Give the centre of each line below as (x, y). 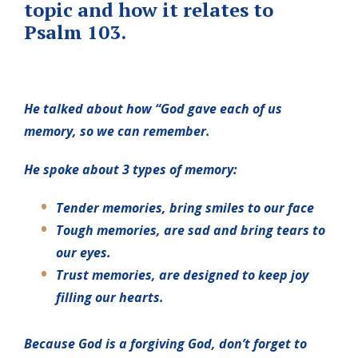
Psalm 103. (75, 32)
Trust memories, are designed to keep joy (182, 274)
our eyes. (84, 252)
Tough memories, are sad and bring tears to (191, 230)
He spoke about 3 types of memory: (131, 169)
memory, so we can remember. (117, 131)
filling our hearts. (110, 297)
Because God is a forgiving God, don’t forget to (165, 343)
